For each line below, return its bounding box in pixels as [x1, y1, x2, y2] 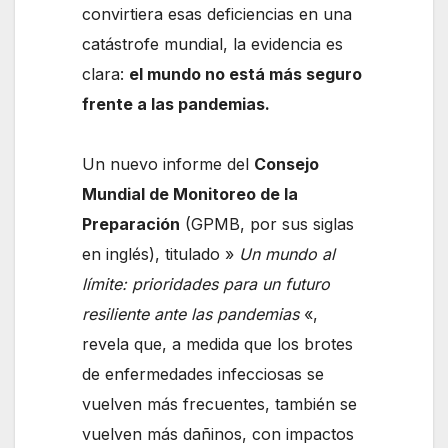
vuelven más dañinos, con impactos [82, 424, 355, 445]
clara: [82, 64, 130, 85]
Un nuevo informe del [82, 154, 255, 175]
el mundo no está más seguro [129, 64, 363, 85]
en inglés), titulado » [82, 244, 235, 265]
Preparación [82, 214, 181, 235]
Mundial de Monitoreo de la [82, 184, 299, 205]
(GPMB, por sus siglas [180, 214, 355, 235]
